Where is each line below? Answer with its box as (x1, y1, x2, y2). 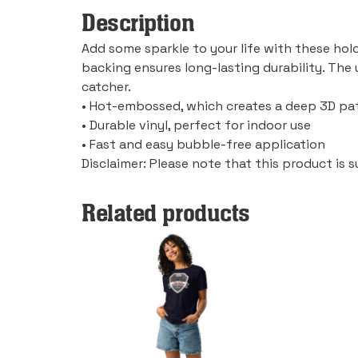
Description (82, 8, 195, 40)
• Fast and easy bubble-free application (82, 136, 325, 153)
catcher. (82, 78, 131, 96)
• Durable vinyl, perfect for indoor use (82, 117, 311, 134)
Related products (82, 198, 250, 230)
